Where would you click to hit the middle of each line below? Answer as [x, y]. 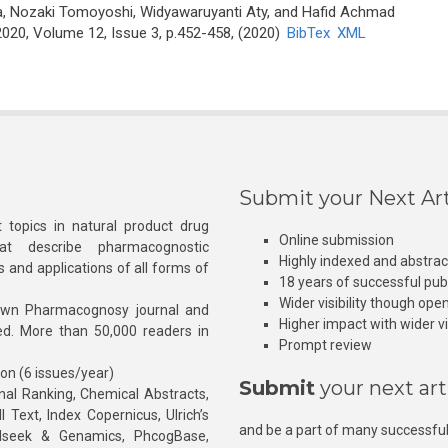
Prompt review [325, 345]
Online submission [336, 240]
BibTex [308, 33]
